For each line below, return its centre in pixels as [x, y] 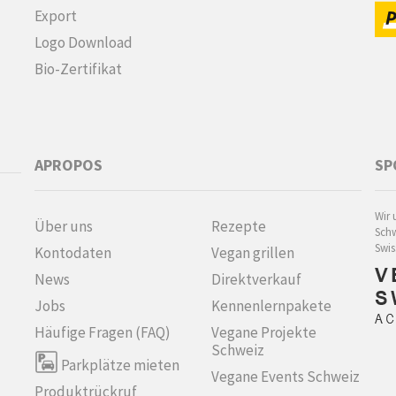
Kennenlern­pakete [271, 306]
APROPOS [69, 165]
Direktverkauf [256, 279]
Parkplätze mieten [119, 365]
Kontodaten [73, 253]
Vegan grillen [253, 253]
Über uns [64, 226]
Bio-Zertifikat [78, 69]
